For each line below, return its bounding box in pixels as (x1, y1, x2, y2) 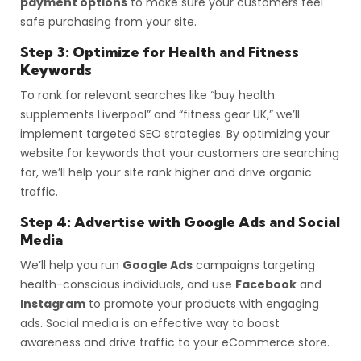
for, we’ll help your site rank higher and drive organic (20, 164, 312, 180)
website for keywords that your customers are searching (20, 144, 339, 161)
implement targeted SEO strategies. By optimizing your (20, 125, 330, 142)
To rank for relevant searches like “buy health (20, 86, 275, 103)
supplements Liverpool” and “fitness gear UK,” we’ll (20, 106, 300, 122)
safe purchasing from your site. (20, 13, 197, 30)
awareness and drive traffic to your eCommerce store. (20, 334, 330, 351)
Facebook (235, 276, 297, 293)
